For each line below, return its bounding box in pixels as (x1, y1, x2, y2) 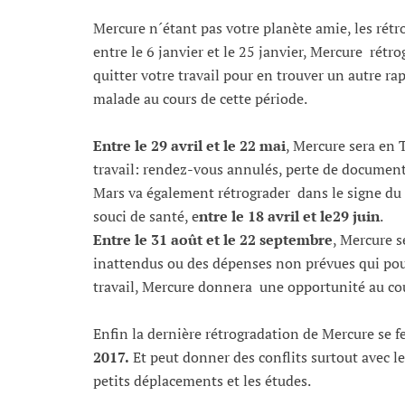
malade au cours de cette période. (93, 89, 307, 109)
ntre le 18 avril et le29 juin (199, 206, 380, 227)
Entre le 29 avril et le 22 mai (93, 136, 286, 156)
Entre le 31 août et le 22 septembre (93, 230, 333, 250)
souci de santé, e (93, 206, 199, 227)
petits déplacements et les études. (93, 371, 311, 391)
